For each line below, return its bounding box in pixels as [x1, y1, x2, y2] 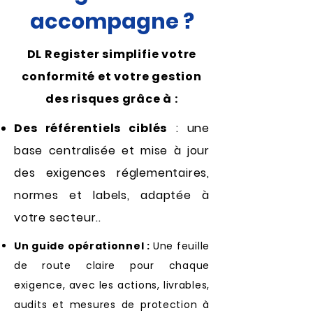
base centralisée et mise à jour [14, 143, 210, 159]
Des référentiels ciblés [14, 120, 168, 136]
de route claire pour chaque [14, 259, 210, 272]
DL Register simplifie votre [27, 46, 197, 62]
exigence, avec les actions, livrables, [14, 278, 210, 292]
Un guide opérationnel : [14, 239, 153, 253]
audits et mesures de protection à [14, 298, 210, 312]
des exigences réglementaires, [14, 165, 210, 181]
